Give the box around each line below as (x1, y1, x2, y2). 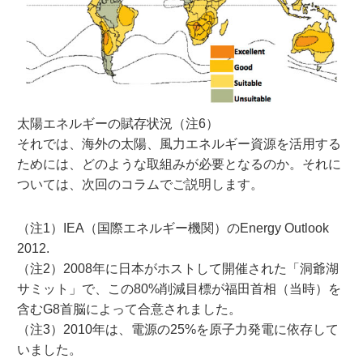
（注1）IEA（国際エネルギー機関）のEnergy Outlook (16, 220, 329, 235)
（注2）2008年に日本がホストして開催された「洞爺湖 (16, 261, 339, 275)
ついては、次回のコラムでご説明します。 (16, 177, 263, 191)
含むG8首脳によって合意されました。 (16, 301, 241, 316)
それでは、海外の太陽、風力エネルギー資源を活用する (16, 136, 341, 151)
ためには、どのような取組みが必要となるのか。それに (16, 156, 341, 171)
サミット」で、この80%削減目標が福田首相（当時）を (16, 281, 341, 296)
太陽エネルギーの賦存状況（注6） (16, 116, 219, 130)
